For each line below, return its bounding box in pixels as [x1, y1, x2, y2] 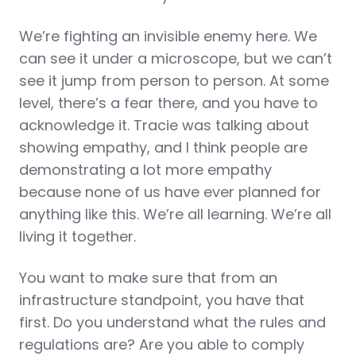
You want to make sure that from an [19, 268, 277, 288]
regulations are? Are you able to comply [19, 335, 304, 354]
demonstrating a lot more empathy [19, 160, 272, 180]
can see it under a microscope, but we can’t [19, 48, 332, 68]
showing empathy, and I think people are [19, 137, 308, 157]
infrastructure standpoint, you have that [19, 290, 304, 310]
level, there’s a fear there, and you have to [19, 93, 318, 113]
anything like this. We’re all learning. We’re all [19, 204, 331, 224]
